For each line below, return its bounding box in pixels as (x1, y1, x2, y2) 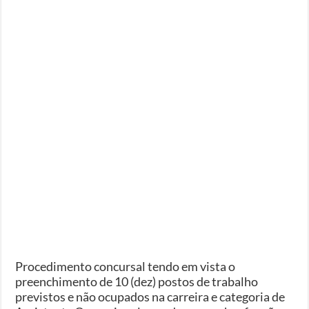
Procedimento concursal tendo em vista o (15, 258, 236, 274)
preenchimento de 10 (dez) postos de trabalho (15, 273, 259, 289)
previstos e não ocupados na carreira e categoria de (15, 288, 286, 304)
